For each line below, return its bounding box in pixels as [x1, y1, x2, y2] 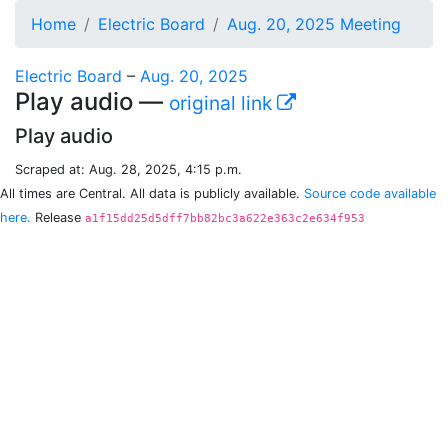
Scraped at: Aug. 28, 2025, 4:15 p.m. [15, 162, 242, 177]
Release [31, 210, 85, 225]
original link [169, 91, 277, 115]
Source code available [304, 186, 436, 201]
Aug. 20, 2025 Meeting [227, 14, 401, 34]
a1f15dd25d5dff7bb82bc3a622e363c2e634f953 [85, 212, 365, 225]
